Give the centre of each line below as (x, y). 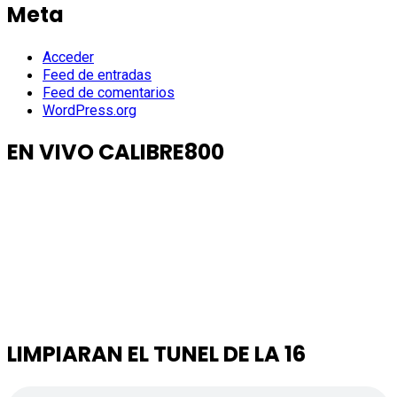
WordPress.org (90, 110)
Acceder (68, 57)
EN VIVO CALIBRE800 (116, 152)
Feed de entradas (97, 74)
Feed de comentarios (109, 92)
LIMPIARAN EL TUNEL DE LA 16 (156, 354)
